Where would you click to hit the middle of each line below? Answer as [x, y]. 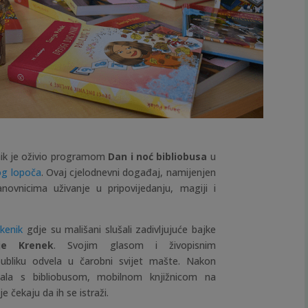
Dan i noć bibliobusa [158, 157]
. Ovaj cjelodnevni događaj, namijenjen [128, 173]
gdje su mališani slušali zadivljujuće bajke [119, 230]
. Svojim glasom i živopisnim [135, 245]
